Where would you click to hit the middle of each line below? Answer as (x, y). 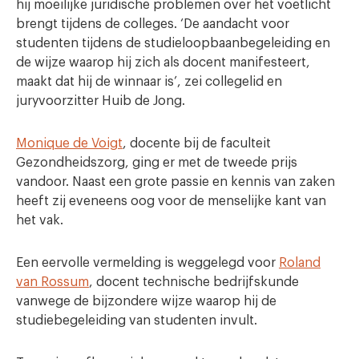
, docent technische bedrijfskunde (194, 282)
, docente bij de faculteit (197, 143)
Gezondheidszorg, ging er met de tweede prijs (157, 162)
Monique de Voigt (69, 143)
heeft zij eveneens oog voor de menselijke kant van (171, 201)
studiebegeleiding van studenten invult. (137, 320)
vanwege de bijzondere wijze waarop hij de (146, 301)
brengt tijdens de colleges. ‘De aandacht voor (153, 24)
